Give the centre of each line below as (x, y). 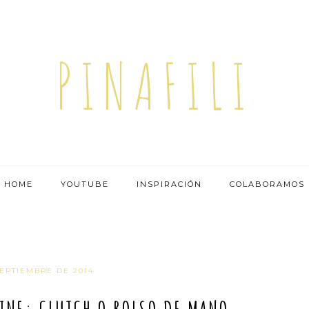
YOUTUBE (85, 184)
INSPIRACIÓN (169, 184)
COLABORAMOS (267, 184)
